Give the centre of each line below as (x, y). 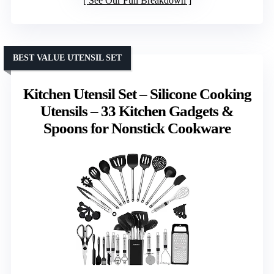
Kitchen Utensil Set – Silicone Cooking (137, 94)
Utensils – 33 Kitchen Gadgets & (137, 111)
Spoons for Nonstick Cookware (137, 128)
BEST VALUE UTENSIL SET (67, 57)
